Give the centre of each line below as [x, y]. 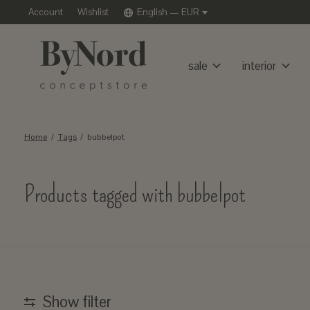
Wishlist [93, 12]
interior [259, 66]
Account [46, 12]
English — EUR [168, 12]
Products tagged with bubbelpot [135, 194]
